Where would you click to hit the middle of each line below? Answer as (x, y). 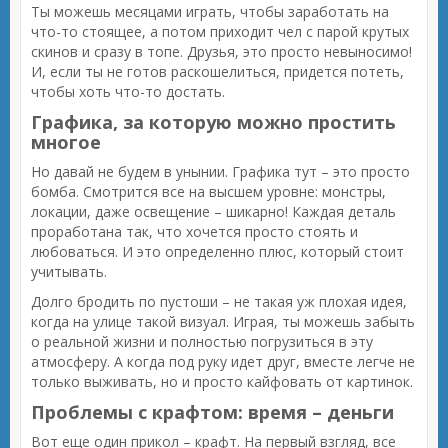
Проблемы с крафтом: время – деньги (212, 412)
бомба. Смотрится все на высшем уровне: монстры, (208, 191)
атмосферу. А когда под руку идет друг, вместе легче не (223, 361)
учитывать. (69, 271)
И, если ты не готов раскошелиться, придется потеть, (217, 71)
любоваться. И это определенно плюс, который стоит (217, 251)
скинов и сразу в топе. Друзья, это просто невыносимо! (221, 51)
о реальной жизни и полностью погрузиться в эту (202, 341)
